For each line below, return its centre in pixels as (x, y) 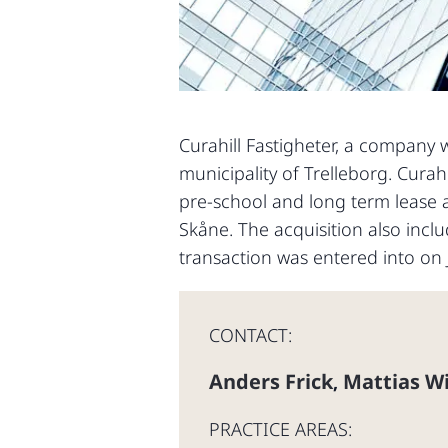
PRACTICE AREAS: (280, 429)
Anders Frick (271, 381)
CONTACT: (250, 335)
